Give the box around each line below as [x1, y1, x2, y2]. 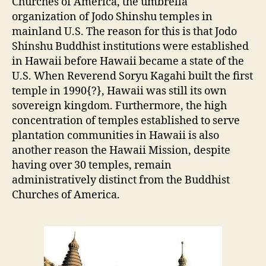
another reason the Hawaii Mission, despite [12, 144, 230, 157]
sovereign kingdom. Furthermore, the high [12, 99, 227, 113]
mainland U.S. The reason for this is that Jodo [12, 25, 237, 39]
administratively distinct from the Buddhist [12, 173, 230, 187]
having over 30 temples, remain [12, 159, 172, 172]
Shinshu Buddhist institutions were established [12, 40, 249, 53]
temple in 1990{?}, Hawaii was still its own [12, 84, 227, 98]
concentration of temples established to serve [12, 114, 240, 128]
